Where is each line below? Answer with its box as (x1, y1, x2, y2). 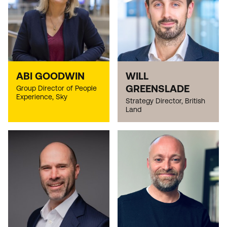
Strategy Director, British (126, 97, 205, 105)
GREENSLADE (126, 83, 190, 95)
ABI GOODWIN (16, 70, 85, 82)
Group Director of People (16, 84, 97, 93)
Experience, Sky (16, 93, 67, 101)
